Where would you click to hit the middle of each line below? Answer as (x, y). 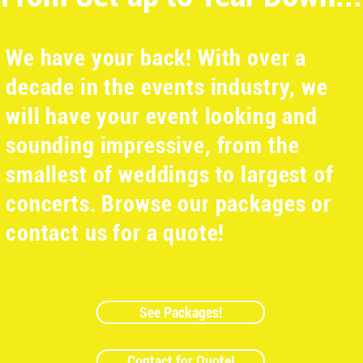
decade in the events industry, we (167, 87)
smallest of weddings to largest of (170, 175)
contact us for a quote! (115, 233)
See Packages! (181, 312)
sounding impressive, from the (153, 145)
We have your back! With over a (156, 58)
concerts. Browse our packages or (169, 204)
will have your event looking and (162, 116)
